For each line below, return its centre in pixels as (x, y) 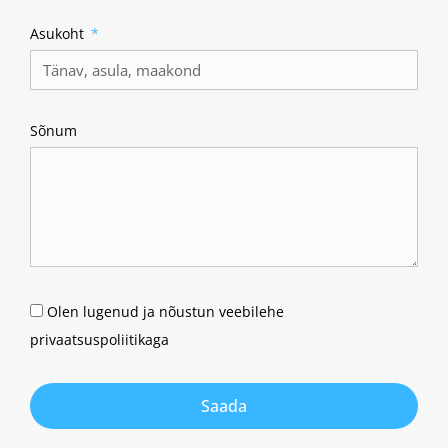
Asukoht (59, 33)
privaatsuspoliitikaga (99, 339)
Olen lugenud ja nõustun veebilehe (165, 311)
